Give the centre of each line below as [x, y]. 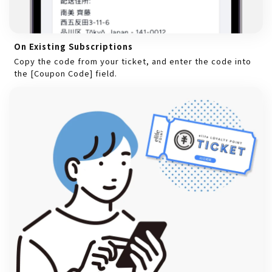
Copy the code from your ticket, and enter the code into [133, 61]
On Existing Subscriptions [73, 47]
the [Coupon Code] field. [66, 73]
